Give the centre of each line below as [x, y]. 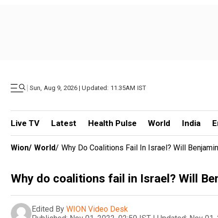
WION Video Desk [97, 209]
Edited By [48, 209]
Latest [64, 123]
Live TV [25, 123]
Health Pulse [112, 123]
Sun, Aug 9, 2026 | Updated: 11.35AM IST [88, 88]
